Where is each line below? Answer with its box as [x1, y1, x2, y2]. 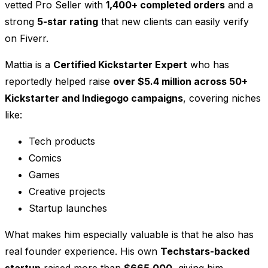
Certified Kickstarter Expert [53, 59, 187, 71]
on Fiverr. [5, 32, 48, 45]
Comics [29, 152, 62, 165]
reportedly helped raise [5, 75, 113, 88]
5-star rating [37, 16, 98, 28]
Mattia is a [5, 59, 53, 71]
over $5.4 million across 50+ [113, 75, 248, 88]
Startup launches [29, 202, 107, 215]
